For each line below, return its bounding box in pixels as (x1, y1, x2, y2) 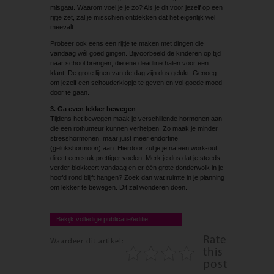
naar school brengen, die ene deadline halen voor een (50, 59, 209, 67)
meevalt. (50, 23, 75, 31)
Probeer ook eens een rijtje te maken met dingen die (50, 39, 204, 47)
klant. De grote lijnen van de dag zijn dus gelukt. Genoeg (50, 68, 217, 76)
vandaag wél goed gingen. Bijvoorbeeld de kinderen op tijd (50, 49, 221, 57)
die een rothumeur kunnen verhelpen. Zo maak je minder (50, 124, 218, 132)
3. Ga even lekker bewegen (50, 105, 136, 113)
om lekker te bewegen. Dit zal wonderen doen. (50, 183, 187, 191)
